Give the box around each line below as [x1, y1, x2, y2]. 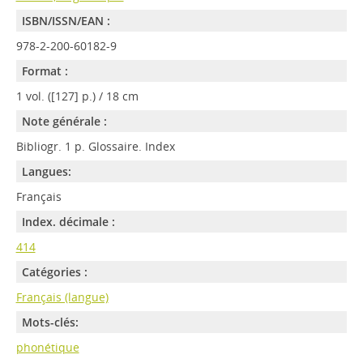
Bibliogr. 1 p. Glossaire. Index [15, 139, 175, 154]
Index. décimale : [21, 214, 115, 229]
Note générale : [21, 113, 107, 129]
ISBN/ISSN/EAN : [21, 13, 110, 28]
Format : [21, 63, 68, 79]
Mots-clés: [21, 314, 79, 330]
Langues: [21, 164, 71, 179]
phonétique [15, 340, 79, 355]
